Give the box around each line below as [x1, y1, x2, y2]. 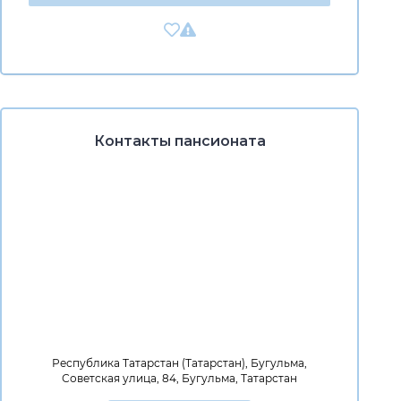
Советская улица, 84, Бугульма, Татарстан [62, 371, 297, 385]
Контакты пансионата [93, 132, 266, 149]
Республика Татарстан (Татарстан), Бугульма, [52, 356, 307, 370]
